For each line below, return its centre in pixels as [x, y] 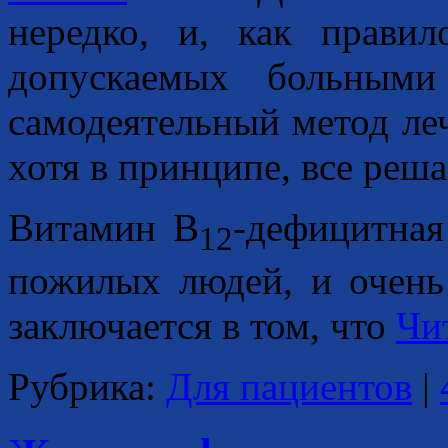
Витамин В [103, 227]
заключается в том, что [202, 325]
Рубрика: [82, 386]
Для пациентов [289, 386]
